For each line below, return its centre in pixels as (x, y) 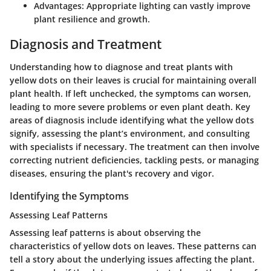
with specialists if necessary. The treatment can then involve (135, 147)
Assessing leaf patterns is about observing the (105, 233)
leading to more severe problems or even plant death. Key (130, 107)
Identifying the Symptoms (69, 196)
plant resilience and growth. (92, 19)
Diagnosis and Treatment (86, 44)
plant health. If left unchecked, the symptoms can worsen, (130, 94)
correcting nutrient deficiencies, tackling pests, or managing (134, 160)
